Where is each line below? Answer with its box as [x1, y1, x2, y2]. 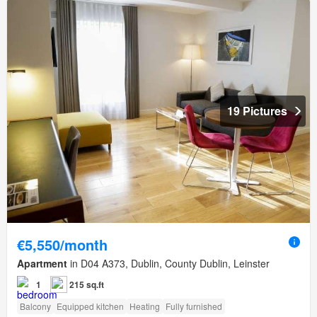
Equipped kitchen [57, 299, 124, 312]
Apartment [17, 255, 67, 270]
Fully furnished [166, 299, 222, 312]
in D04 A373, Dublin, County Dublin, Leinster [67, 255, 270, 270]
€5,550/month [17, 234, 108, 255]
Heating [129, 299, 160, 312]
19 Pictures [227, 102, 287, 119]
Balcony [20, 299, 51, 312]
